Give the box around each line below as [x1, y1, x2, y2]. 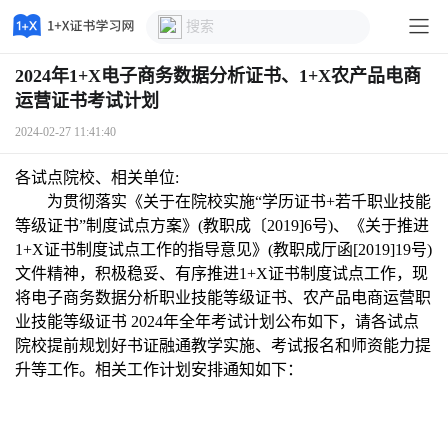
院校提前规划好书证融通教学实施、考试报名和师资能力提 [15, 337, 431, 354]
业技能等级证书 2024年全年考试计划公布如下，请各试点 [15, 313, 419, 330]
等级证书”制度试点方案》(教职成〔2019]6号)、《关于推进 [15, 217, 429, 234]
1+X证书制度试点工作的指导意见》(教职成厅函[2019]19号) [15, 241, 432, 258]
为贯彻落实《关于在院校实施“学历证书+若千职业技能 [47, 193, 431, 210]
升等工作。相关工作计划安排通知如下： [15, 361, 303, 378]
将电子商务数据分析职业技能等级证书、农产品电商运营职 [15, 289, 431, 306]
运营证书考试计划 [15, 91, 159, 111]
